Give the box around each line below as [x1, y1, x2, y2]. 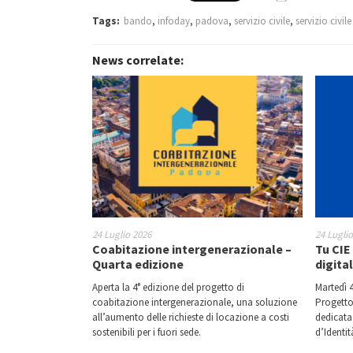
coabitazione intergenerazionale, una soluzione [92, 295, 297, 309]
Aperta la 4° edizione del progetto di [92, 281, 244, 294]
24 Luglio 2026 [92, 228, 151, 241]
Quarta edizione [92, 256, 184, 272]
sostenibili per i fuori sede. [92, 325, 201, 339]
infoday [158, 14, 190, 28]
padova [195, 14, 229, 28]
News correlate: [92, 52, 184, 68]
